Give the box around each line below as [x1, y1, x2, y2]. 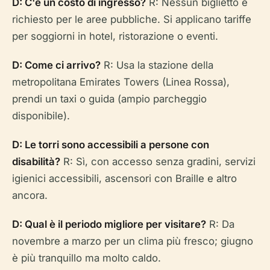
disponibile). [12, 109, 70, 122]
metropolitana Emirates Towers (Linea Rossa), [12, 75, 230, 88]
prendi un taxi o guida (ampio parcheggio [12, 92, 207, 105]
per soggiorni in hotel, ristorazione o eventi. [12, 30, 218, 42]
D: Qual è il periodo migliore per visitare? [12, 218, 206, 230]
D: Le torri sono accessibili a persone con [12, 138, 209, 151]
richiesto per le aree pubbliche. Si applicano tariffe [12, 13, 251, 25]
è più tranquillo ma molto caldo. [12, 251, 161, 264]
